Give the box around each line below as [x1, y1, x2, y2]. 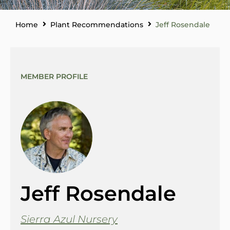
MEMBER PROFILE [21, 71, 88, 81]
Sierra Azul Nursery [21, 213, 118, 225]
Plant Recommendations [50, 20, 143, 29]
